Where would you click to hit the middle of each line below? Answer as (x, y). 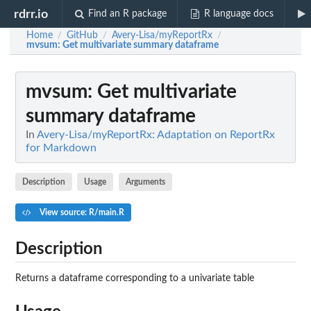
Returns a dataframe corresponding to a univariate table (135, 278)
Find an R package (128, 14)
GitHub (82, 35)
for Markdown (61, 148)
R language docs (238, 14)
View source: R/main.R (81, 212)
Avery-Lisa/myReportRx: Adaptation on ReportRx (156, 135)
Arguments (145, 182)
